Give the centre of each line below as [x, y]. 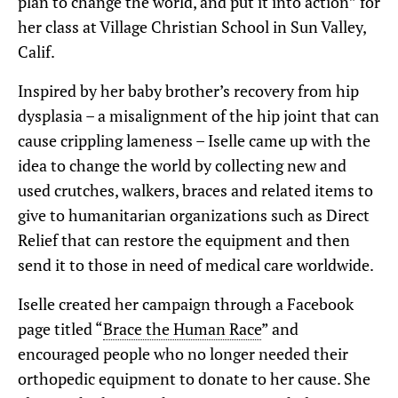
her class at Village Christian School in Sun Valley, [192, 26]
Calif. [36, 51]
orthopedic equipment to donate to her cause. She [194, 378]
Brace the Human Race [182, 328]
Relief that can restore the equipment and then [184, 239]
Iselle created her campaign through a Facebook [186, 303]
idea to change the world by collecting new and [182, 165]
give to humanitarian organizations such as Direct [194, 215]
